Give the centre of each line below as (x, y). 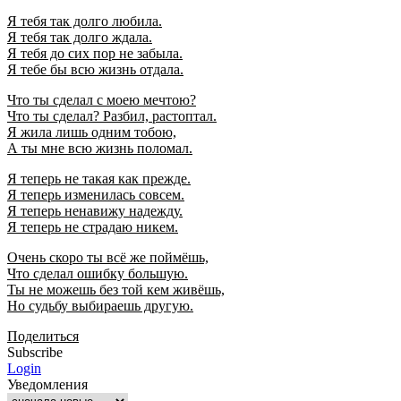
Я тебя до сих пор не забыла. (95, 53)
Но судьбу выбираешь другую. (100, 305)
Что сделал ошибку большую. (98, 273)
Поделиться (43, 336)
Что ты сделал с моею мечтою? (102, 99)
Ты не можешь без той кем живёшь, (116, 289)
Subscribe (35, 352)
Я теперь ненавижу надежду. (95, 210)
